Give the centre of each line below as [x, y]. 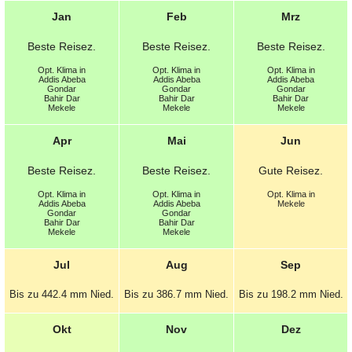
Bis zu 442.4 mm [50, 294]
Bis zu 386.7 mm [165, 294]
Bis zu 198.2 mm [279, 294]
